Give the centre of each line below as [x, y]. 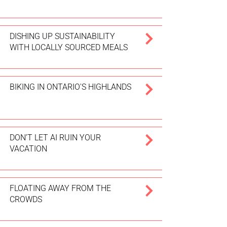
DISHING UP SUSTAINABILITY [62, 36]
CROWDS [26, 199]
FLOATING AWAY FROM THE [60, 188]
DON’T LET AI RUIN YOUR [55, 138]
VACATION [28, 149]
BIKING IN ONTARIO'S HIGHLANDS [70, 87]
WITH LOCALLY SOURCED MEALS [69, 47]
